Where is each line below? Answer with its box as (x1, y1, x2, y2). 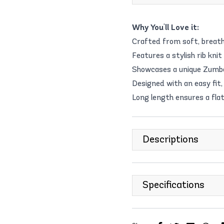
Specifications (142, 178, 204, 191)
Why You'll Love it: (132, 22, 199, 32)
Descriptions (142, 132, 198, 145)
